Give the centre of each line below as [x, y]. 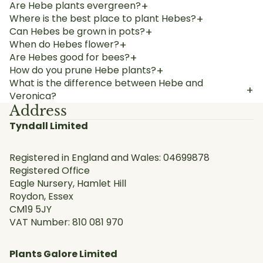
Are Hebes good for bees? [70, 58]
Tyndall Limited [49, 126]
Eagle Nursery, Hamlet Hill [68, 184]
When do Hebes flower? [64, 45]
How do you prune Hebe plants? [83, 70]
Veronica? [33, 96]
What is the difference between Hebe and [106, 83]
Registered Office [50, 171]
